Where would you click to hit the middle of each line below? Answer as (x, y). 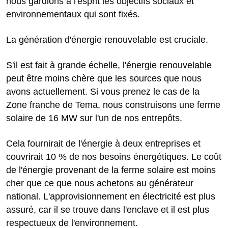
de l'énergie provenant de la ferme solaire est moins (111, 170)
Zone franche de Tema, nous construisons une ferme (113, 105)
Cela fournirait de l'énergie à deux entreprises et (103, 144)
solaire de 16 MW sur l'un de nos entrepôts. (94, 118)
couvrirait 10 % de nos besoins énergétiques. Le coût (114, 157)
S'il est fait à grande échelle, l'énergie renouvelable (109, 65)
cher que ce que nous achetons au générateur (100, 183)
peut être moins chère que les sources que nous (104, 79)
